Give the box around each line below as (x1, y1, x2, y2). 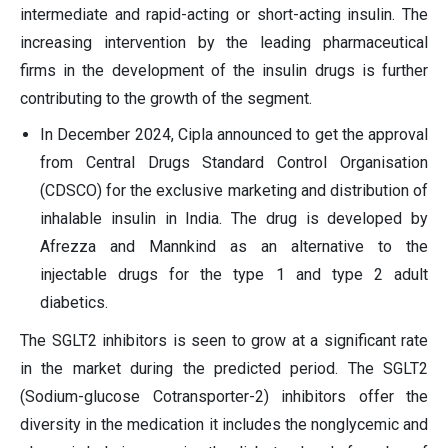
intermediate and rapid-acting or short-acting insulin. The (20, 5, 428, 25)
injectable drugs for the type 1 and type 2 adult (40, 265, 428, 285)
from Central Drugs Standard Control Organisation (40, 153, 428, 173)
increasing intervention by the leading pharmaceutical (20, 33, 428, 53)
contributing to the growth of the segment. (20, 89, 312, 109)
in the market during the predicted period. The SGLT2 (20, 359, 428, 379)
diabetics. (40, 293, 108, 313)
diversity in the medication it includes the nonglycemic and (20, 415, 428, 435)
